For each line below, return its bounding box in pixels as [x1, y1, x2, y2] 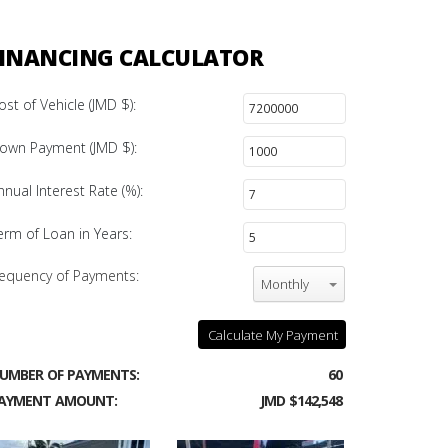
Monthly [261, 275, 309, 294]
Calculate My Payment [208, 326, 338, 345]
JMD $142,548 [260, 391, 342, 411]
